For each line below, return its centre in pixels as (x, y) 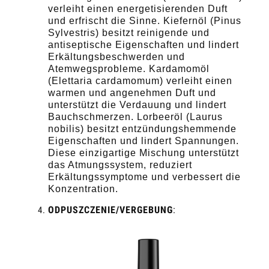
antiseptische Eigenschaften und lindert (144, 44)
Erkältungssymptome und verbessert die (144, 177)
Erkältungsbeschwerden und (116, 56)
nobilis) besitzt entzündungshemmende (142, 128)
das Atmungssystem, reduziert (120, 165)
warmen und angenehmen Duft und (132, 92)
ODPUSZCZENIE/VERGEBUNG (110, 210)
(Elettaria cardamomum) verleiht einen (140, 80)
